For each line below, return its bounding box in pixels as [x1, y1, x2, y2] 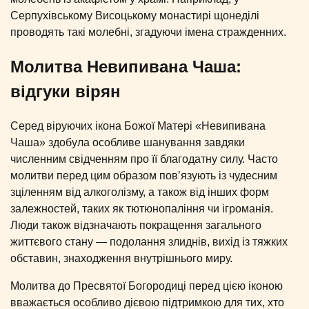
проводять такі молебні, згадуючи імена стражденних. [10, 26, 286, 39]
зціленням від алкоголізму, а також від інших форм [10, 186, 269, 199]
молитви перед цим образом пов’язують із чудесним [10, 170, 277, 182]
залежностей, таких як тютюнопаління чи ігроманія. [10, 203, 273, 215]
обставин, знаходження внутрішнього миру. [10, 252, 232, 265]
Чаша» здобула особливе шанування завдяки [10, 137, 245, 149]
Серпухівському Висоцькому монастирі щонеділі [10, 10, 259, 22]
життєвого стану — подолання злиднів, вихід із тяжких [10, 236, 288, 248]
